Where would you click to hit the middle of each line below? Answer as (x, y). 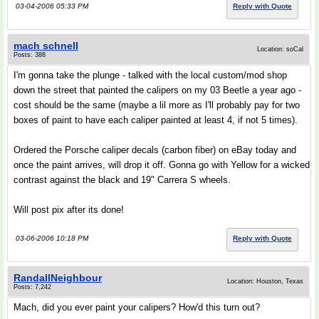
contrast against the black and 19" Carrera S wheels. (122, 180)
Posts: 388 (30, 55)
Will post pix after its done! (69, 210)
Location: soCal (280, 49)
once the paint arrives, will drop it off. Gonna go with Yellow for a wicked (162, 165)
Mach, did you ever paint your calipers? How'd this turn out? (137, 307)
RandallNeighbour (58, 278)
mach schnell (46, 46)
